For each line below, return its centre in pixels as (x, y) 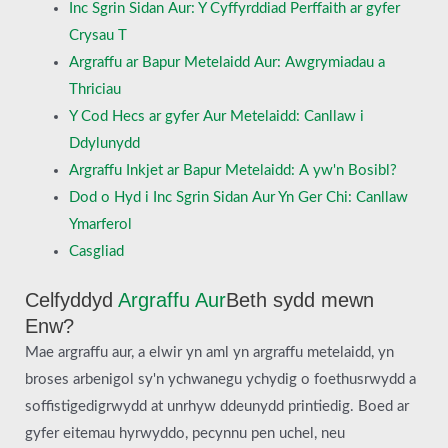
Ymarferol (100, 224)
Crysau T (97, 35)
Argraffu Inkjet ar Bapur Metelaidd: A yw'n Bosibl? (232, 170)
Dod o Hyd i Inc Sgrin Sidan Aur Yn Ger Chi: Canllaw (238, 197)
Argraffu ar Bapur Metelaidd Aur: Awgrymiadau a (226, 62)
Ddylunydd (104, 143)
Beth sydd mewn (300, 299)
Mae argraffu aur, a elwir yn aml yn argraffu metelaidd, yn (209, 352)
